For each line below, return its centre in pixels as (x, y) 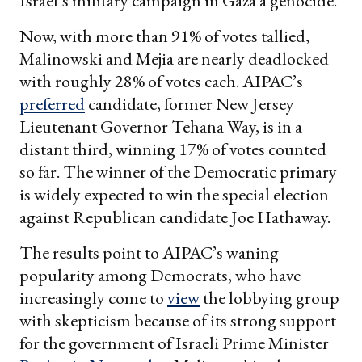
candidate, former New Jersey (189, 103)
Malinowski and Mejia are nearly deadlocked (174, 58)
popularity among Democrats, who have (160, 275)
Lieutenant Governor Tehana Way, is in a (161, 126)
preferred (52, 103)
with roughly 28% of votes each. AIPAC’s (161, 81)
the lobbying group (269, 297)
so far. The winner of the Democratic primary (178, 171)
